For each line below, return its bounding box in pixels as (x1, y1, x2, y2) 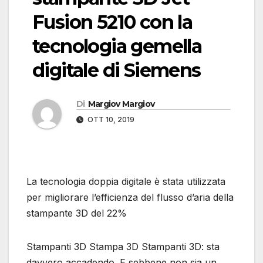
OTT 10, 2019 (86, 115, 134, 124)
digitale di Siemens (32, 59, 201, 82)
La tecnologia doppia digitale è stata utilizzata (26, 176, 225, 188)
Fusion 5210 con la (32, 11, 193, 34)
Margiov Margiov (87, 99, 155, 110)
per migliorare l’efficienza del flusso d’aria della (26, 191, 234, 204)
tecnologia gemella (32, 35, 202, 58)
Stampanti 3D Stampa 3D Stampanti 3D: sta (26, 241, 220, 253)
